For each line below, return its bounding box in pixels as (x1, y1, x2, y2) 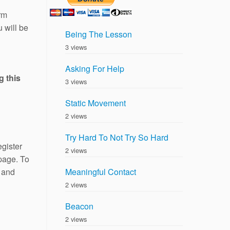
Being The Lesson (65, 28, 132, 41)
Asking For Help (65, 63, 124, 75)
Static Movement (65, 97, 126, 109)
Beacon (65, 200, 93, 213)
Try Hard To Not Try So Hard (65, 131, 168, 144)
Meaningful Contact (65, 166, 136, 178)
